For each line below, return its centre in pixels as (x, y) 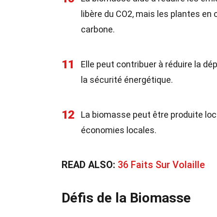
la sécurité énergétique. (127, 80)
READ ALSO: (90, 165)
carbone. (98, 29)
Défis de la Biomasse (126, 198)
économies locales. (119, 130)
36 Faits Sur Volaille (161, 165)
